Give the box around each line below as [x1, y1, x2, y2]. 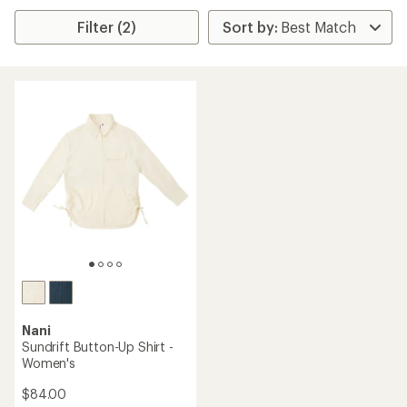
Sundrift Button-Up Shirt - [22, 339, 174, 354]
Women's [22, 355, 75, 371]
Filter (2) [77, 18, 137, 35]
